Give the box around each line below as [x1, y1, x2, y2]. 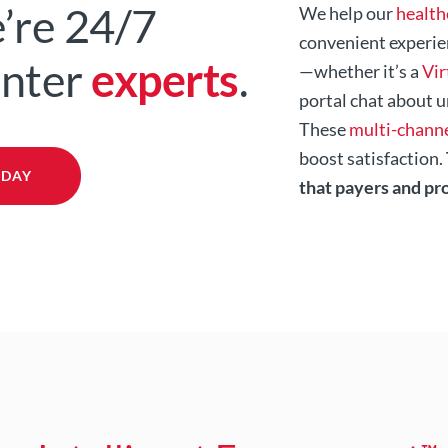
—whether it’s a [298, 60, 422, 83]
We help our [298, 2, 396, 25]
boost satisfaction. [298, 147, 446, 170]
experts [91, 53, 239, 108]
